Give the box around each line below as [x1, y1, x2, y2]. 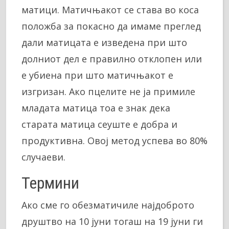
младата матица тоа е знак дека [21, 101, 170, 114]
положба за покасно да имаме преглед [21, 19, 201, 32]
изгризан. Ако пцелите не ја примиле [21, 85, 195, 98]
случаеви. [21, 150, 65, 163]
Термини [21, 173, 79, 193]
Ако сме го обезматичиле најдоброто [21, 198, 194, 211]
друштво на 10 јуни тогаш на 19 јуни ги [21, 215, 203, 227]
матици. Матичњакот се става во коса [21, 3, 199, 16]
